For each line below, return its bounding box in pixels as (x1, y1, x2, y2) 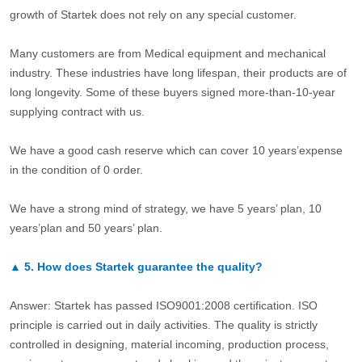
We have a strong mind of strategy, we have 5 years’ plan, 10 (9, 202, 322, 216)
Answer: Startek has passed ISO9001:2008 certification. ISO (9, 299, 318, 313)
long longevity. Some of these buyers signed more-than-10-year (9, 86, 335, 99)
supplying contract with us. (9, 105, 145, 119)
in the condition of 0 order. (9, 163, 143, 177)
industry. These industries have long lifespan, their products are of (9, 66, 347, 80)
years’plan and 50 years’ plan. (9, 221, 162, 235)
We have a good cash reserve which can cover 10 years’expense (9, 144, 343, 158)
